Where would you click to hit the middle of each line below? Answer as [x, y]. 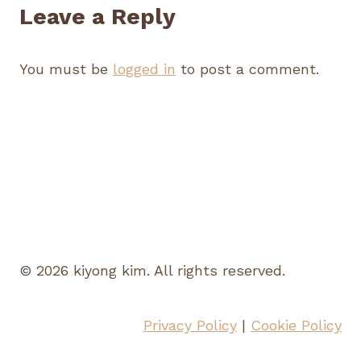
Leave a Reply [98, 16]
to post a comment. [247, 68]
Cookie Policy [296, 325]
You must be [66, 68]
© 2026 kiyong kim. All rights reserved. [152, 270]
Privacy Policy [190, 325]
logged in [144, 68]
